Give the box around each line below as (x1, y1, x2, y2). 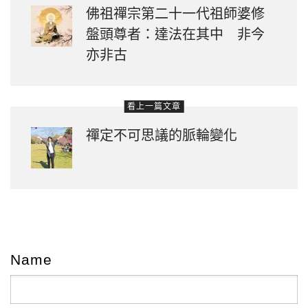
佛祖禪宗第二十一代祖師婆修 (86, 5, 265, 21)
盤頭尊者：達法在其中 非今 (86, 26, 265, 42)
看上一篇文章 (126, 101, 181, 111)
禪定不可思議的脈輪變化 (86, 127, 237, 143)
